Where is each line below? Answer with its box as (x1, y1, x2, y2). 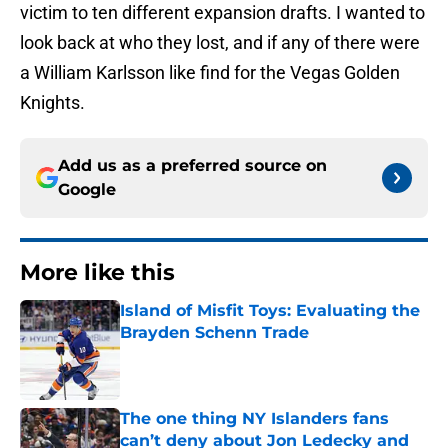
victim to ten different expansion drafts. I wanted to (20, 2, 425, 24)
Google (58, 180, 116, 200)
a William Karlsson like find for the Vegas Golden (20, 62, 400, 84)
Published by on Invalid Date (119, 344, 293, 361)
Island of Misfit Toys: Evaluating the (120, 301, 420, 321)
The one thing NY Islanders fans (120, 409, 389, 429)
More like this (20, 259, 175, 287)
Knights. (20, 92, 85, 114)
